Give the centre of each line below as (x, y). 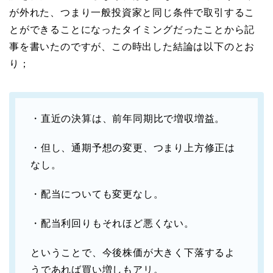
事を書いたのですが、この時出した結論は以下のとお (132, 46)
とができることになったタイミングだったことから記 (132, 29)
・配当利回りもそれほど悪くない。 (112, 223)
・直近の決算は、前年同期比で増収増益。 (128, 118)
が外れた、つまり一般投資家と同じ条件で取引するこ (132, 12)
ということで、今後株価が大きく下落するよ (133, 252)
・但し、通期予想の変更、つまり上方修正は (133, 147)
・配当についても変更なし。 (97, 194)
